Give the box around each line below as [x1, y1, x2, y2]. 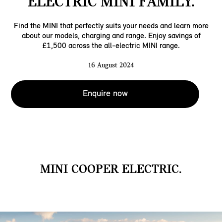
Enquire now [82, 88, 128, 99]
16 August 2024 [88, 61, 134, 69]
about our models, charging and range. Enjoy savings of [21, 31, 201, 41]
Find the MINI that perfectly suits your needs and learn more [13, 21, 209, 31]
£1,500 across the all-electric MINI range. [42, 41, 180, 51]
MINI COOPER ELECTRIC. [40, 162, 182, 176]
